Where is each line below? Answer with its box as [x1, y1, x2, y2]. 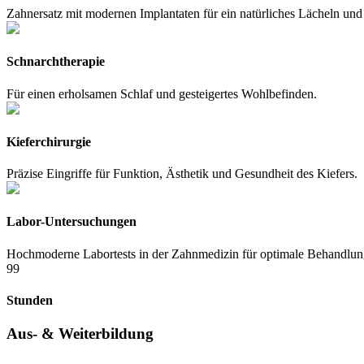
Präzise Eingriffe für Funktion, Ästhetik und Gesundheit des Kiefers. [6, 167, 357, 181]
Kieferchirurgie [6, 134, 91, 149]
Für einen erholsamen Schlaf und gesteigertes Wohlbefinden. [6, 86, 317, 101]
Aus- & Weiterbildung [6, 325, 154, 343]
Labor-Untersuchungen [6, 214, 136, 229]
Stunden [6, 292, 53, 307]
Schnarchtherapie [6, 54, 105, 69]
